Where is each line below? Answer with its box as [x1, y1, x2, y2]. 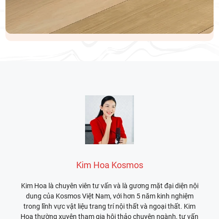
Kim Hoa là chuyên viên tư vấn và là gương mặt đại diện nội [21, 181, 198, 190]
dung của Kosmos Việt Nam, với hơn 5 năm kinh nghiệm [25, 192, 194, 200]
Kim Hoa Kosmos [76, 159, 143, 170]
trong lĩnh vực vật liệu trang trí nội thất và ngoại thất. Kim [23, 202, 196, 210]
